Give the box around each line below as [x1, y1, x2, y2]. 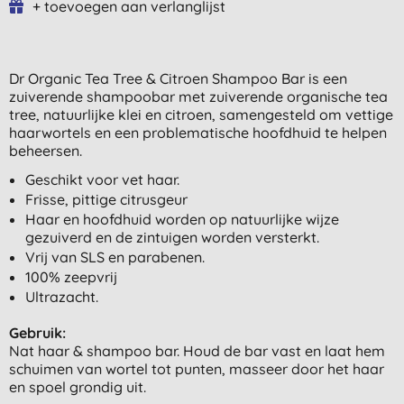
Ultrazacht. [24, 287, 98, 306]
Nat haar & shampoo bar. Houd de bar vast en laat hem [9, 341, 385, 360]
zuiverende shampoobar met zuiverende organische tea [9, 87, 388, 106]
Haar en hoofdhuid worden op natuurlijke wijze [24, 209, 339, 228]
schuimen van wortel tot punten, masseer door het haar [9, 359, 384, 378]
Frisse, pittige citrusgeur [24, 189, 188, 208]
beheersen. [9, 141, 82, 160]
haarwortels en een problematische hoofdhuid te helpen [9, 123, 387, 142]
